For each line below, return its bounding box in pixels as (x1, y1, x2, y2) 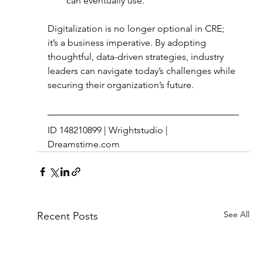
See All (224, 209, 249, 220)
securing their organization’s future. (47, 79, 196, 90)
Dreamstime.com (47, 139, 120, 150)
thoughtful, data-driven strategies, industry (47, 51, 226, 62)
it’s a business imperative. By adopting (47, 37, 208, 48)
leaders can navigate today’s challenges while (47, 65, 238, 76)
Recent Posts (36, 210, 98, 222)
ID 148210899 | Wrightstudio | (47, 124, 170, 136)
